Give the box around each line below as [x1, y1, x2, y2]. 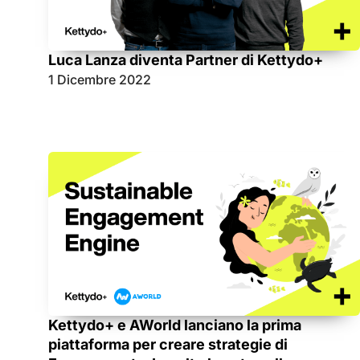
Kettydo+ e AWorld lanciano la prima [48, 317, 301, 334]
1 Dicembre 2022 [48, 72, 151, 88]
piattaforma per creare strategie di [48, 336, 288, 354]
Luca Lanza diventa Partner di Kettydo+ [48, 51, 323, 69]
